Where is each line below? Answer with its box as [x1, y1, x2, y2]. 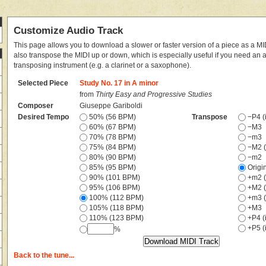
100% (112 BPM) [87, 194, 144, 201]
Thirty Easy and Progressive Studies [96, 90, 213, 98]
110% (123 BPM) [87, 214, 144, 221]
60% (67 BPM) [87, 123, 137, 131]
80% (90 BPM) [87, 153, 137, 161]
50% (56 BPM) [87, 113, 137, 121]
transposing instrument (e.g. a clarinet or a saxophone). [14, 62, 191, 69]
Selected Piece [18, 79, 69, 87]
